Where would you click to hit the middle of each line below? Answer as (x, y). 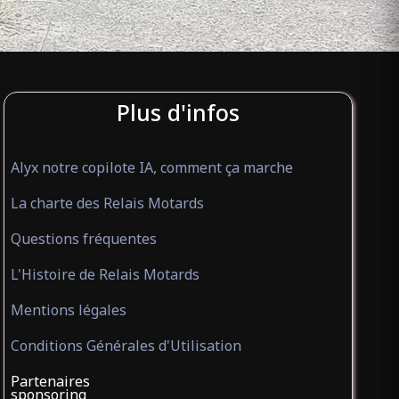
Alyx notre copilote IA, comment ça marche (151, 167)
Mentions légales (68, 310)
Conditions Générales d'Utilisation (126, 346)
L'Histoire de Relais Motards (105, 274)
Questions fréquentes (83, 239)
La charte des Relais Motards (107, 203)
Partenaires (50, 381)
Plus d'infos (179, 112)
